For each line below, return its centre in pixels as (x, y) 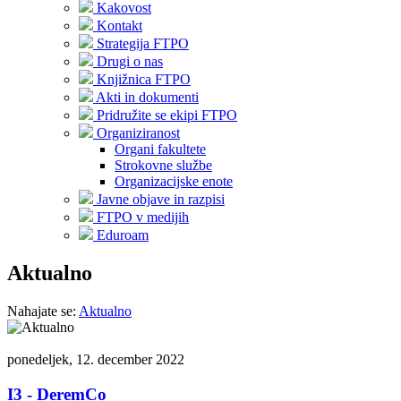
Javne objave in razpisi (161, 199)
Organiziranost (138, 133)
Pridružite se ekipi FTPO (167, 115)
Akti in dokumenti (147, 97)
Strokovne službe (163, 165)
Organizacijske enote (174, 181)
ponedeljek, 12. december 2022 (96, 359)
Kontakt (119, 26)
